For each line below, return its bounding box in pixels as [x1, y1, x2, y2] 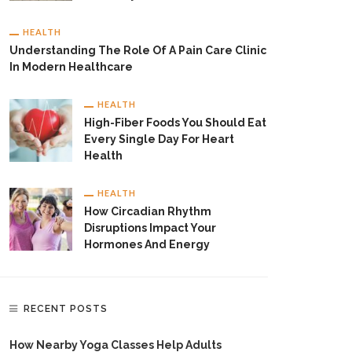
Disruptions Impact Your [84, 222, 216, 234]
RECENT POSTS [24, 303, 108, 314]
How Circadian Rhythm [84, 205, 211, 218]
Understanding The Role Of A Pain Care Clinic [9, 44, 266, 57]
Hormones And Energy [84, 238, 210, 251]
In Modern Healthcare [9, 60, 133, 73]
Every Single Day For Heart [84, 133, 234, 145]
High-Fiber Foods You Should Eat [84, 116, 266, 129]
